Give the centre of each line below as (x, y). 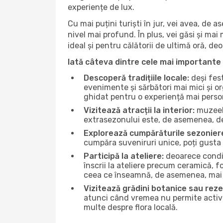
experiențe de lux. (101, 7)
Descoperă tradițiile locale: (136, 78)
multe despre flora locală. (131, 207)
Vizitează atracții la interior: (139, 110)
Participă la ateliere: (124, 156)
